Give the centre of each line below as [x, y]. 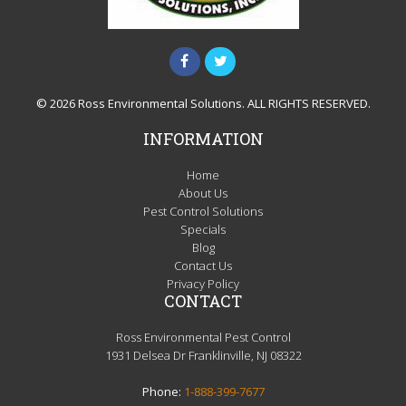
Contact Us [203, 266]
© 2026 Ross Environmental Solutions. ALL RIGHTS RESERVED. [203, 104]
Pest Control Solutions [203, 212]
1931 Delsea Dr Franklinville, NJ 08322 [203, 356]
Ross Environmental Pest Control [203, 338]
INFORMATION [203, 139]
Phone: [163, 392]
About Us [203, 193]
